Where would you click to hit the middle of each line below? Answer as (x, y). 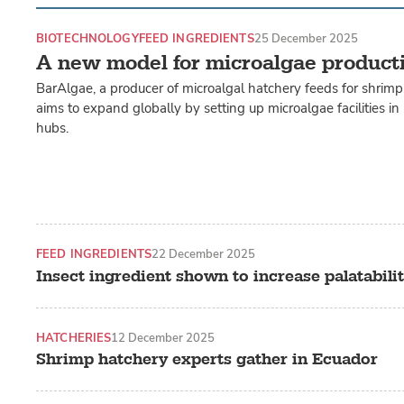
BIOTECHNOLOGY (87, 39)
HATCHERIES (74, 337)
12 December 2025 (163, 337)
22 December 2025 (203, 254)
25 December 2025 (306, 39)
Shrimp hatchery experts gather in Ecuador (207, 360)
